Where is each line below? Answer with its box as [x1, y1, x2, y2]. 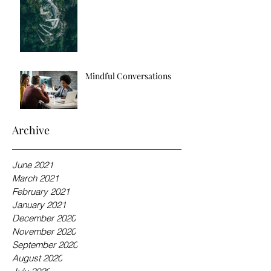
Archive [12, 123, 50, 138]
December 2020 [12, 212, 76, 224]
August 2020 [12, 252, 62, 264]
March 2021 [12, 172, 59, 184]
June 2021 [12, 159, 53, 171]
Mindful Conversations [85, 70, 171, 82]
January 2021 [12, 199, 66, 211]
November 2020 [12, 226, 76, 238]
